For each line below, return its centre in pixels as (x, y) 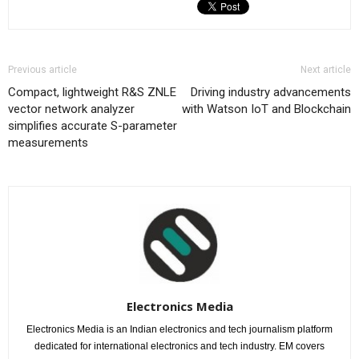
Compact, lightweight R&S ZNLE (92, 92)
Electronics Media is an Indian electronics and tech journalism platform (179, 329)
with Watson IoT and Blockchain (266, 109)
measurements (48, 142)
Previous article (42, 69)
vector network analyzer (71, 109)
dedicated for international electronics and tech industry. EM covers (179, 346)
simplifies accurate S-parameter (93, 125)
